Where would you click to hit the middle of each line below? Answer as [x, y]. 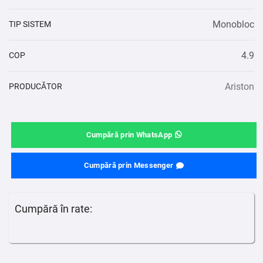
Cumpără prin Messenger [129, 166]
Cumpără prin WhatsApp [129, 134]
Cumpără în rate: [53, 209]
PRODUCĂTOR [36, 86]
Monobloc [233, 24]
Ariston [240, 86]
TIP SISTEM [30, 24]
